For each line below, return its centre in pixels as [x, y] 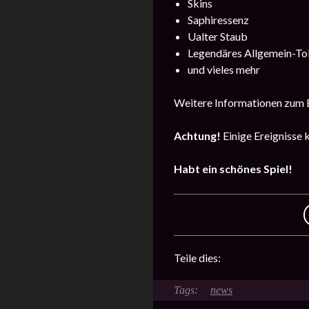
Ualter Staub [218, 36]
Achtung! [197, 135]
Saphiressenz [218, 19]
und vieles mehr [224, 69]
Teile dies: [198, 257]
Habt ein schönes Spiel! [233, 168]
